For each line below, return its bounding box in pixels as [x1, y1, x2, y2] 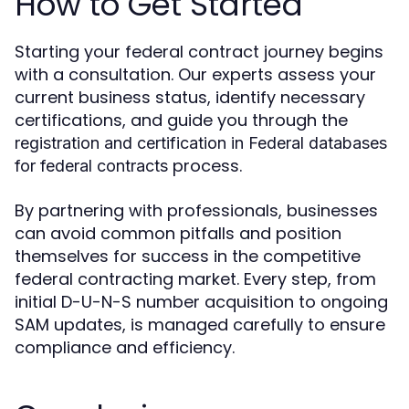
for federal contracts [15, 156, 168, 175]
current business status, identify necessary [15, 86, 365, 109]
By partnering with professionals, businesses [15, 199, 378, 222]
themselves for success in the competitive [15, 245, 361, 267]
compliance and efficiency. [15, 336, 235, 359]
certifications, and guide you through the [15, 109, 348, 131]
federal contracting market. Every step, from [15, 267, 376, 290]
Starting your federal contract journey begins [15, 40, 383, 63]
